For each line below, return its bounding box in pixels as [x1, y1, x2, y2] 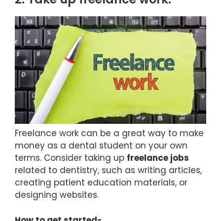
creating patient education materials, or [15, 177, 187, 189]
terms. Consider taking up [15, 152, 127, 164]
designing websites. [15, 189, 104, 201]
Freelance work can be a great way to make [15, 127, 204, 140]
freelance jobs [127, 152, 189, 164]
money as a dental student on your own [15, 140, 187, 152]
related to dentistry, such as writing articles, [15, 164, 202, 177]
